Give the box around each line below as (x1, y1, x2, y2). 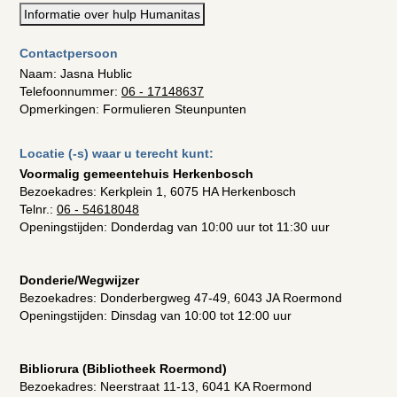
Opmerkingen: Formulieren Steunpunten (19, 102, 246, 116)
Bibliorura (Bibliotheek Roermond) (19, 362, 227, 376)
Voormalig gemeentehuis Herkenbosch (19, 167, 253, 181)
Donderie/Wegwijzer (19, 273, 139, 287)
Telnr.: (19, 202, 57, 216)
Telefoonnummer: (19, 84, 121, 98)
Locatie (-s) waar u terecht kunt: (19, 146, 214, 160)
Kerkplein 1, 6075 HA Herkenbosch (100, 184, 296, 198)
